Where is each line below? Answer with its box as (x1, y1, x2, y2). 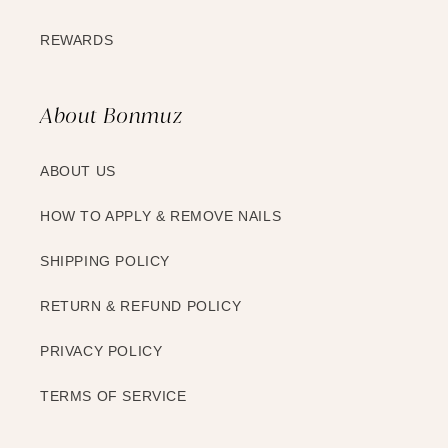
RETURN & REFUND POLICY (40, 298, 242, 315)
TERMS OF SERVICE (40, 388, 187, 405)
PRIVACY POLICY (40, 343, 163, 360)
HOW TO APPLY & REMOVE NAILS (40, 208, 282, 225)
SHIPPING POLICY (40, 253, 170, 270)
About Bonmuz (40, 102, 183, 130)
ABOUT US (40, 163, 116, 180)
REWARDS (40, 32, 114, 49)
